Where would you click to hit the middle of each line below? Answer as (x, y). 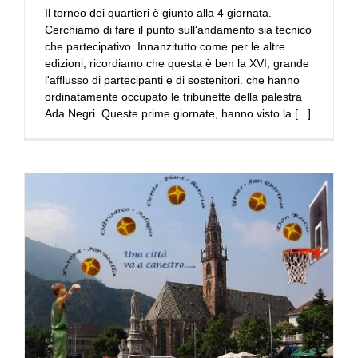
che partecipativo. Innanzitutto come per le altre (165, 46)
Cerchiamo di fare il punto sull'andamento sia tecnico (178, 29)
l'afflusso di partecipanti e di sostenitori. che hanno (172, 80)
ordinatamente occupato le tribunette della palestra (173, 96)
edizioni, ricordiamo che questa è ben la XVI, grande (177, 63)
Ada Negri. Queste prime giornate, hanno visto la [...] (178, 113)
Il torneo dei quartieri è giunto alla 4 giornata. (158, 12)
